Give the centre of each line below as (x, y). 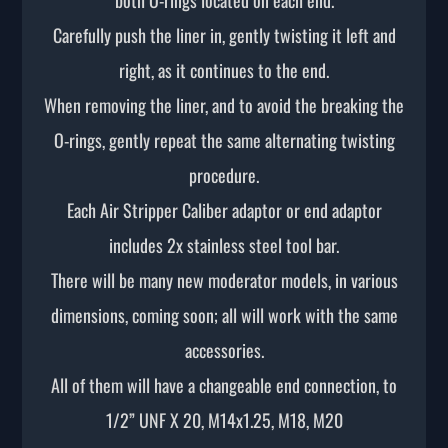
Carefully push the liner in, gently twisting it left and (224, 34)
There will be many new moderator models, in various (224, 279)
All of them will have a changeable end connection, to (224, 384)
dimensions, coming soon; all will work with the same (224, 314)
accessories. (224, 349)
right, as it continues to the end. (224, 69)
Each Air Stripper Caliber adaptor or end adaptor (224, 209)
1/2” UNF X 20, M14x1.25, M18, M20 (224, 419)
